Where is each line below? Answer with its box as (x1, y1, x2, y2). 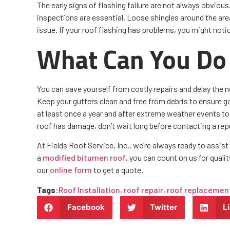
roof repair (124, 184, 163, 195)
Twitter (150, 202, 177, 213)
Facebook (67, 202, 105, 213)
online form (50, 165, 92, 175)
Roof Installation (59, 184, 120, 195)
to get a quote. (92, 165, 143, 175)
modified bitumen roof (43, 152, 126, 163)
